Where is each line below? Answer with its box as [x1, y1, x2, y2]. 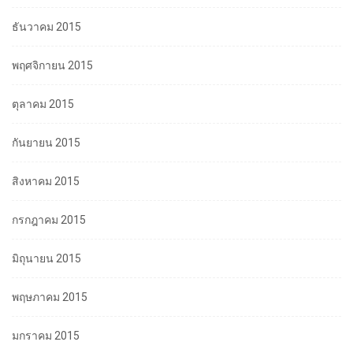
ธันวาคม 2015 [12, 20, 81, 34]
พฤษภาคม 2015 [12, 291, 87, 304]
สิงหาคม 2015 [12, 175, 80, 188]
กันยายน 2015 [12, 136, 80, 150]
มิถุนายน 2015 [12, 252, 81, 266]
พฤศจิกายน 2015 [12, 59, 93, 72]
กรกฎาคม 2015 [12, 214, 86, 227]
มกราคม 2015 [12, 329, 80, 343]
